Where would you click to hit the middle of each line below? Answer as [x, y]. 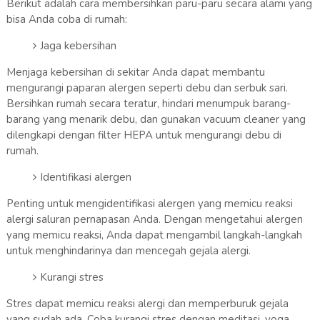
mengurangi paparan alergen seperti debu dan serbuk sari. [147, 87]
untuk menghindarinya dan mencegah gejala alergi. [128, 250]
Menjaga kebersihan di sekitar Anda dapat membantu [135, 72]
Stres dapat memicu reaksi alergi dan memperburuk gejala [147, 303]
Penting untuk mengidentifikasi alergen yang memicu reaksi [149, 203]
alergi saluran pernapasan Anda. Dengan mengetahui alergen [154, 219]
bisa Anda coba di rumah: [66, 19]
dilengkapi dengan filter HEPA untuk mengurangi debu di [144, 135]
